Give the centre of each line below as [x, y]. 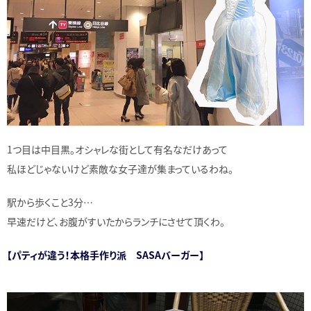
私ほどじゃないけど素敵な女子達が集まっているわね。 [120, 168]
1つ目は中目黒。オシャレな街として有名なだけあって [117, 149]
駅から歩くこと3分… [50, 202]
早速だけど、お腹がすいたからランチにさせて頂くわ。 [116, 221]
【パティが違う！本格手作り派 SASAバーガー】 [106, 254]
